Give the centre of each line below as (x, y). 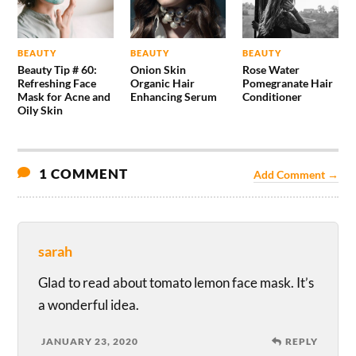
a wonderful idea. (89, 304)
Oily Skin (41, 110)
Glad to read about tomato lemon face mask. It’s (176, 282)
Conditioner (272, 96)
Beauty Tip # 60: (58, 69)
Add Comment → (296, 174)
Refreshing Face (57, 83)
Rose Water (271, 69)
